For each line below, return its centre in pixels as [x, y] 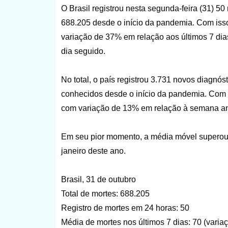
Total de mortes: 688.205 [105, 193]
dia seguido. [83, 51]
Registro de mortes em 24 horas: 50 [125, 208]
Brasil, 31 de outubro [98, 179]
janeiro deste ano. [93, 151]
